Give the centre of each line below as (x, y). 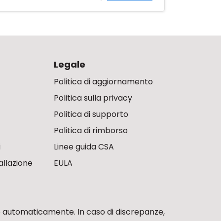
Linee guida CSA (84, 147)
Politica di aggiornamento (103, 82)
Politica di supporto (91, 114)
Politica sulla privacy (93, 98)
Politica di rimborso (91, 130)
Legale (69, 64)
